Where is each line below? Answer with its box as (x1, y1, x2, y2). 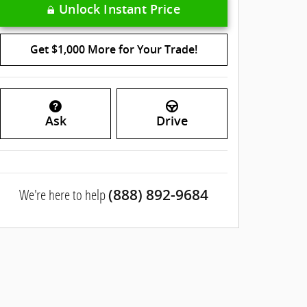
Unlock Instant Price (59, 2, 180, 17)
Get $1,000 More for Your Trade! (30, 43, 197, 57)
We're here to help (19, 185, 106, 205)
